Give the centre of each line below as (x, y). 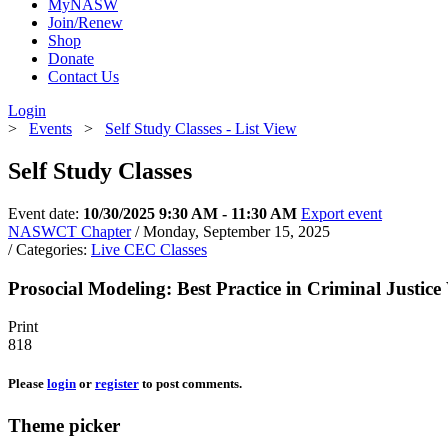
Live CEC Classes (149, 249)
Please (27, 384)
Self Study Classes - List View (201, 128)
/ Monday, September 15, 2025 (232, 231)
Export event (341, 213)
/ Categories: (49, 249)
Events (50, 128)
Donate (71, 58)
